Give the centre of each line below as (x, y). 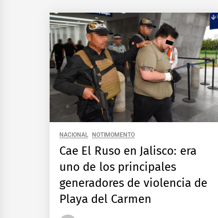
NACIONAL (74, 135)
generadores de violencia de (133, 183)
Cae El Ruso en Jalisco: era (128, 151)
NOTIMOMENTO (114, 135)
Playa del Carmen (105, 199)
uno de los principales (118, 167)
